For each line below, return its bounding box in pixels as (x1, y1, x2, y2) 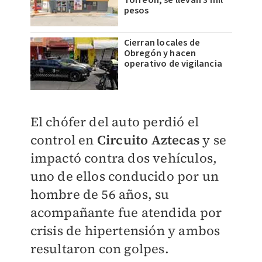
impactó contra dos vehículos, (30, 149, 218, 167)
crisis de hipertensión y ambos (30, 222, 220, 240)
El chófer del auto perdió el (30, 113, 199, 131)
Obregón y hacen (123, 47, 196, 60)
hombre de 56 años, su (30, 185, 170, 204)
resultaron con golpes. (30, 240, 169, 258)
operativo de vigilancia (123, 57, 223, 71)
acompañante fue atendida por (30, 204, 222, 222)
